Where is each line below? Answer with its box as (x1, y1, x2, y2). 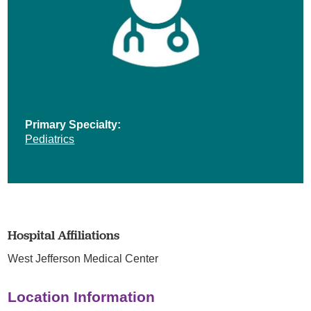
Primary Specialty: (25, 117, 121, 131)
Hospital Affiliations (8, 226, 120, 243)
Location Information (8, 288, 155, 305)
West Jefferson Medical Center (8, 251, 159, 264)
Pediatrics (25, 132, 75, 145)
